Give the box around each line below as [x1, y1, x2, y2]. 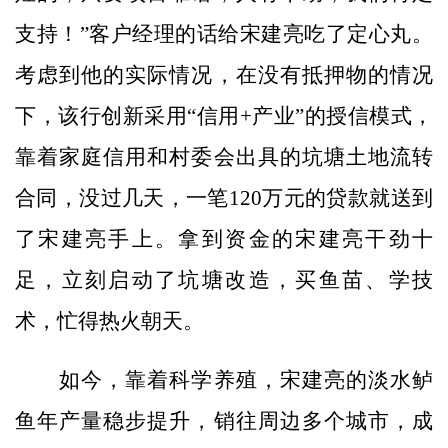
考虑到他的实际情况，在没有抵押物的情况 [15, 63, 433, 88]
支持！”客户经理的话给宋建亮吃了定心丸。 [15, 22, 433, 47]
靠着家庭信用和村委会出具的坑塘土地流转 [15, 145, 433, 170]
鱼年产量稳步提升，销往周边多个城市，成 [15, 409, 433, 434]
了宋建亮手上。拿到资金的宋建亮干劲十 [15, 227, 433, 252]
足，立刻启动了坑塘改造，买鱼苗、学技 [15, 268, 433, 293]
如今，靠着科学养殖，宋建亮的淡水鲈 [15, 368, 433, 393]
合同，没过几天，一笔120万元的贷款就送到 [15, 186, 433, 211]
